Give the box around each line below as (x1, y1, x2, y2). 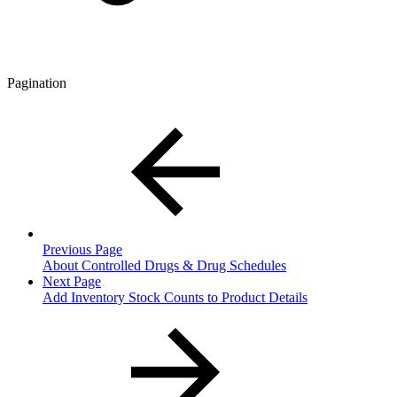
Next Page (43, 274, 101, 290)
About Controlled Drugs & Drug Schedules (43, 258, 286, 274)
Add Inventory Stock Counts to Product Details (43, 290, 307, 306)
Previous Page (43, 242, 122, 258)
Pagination (7, 75, 66, 91)
